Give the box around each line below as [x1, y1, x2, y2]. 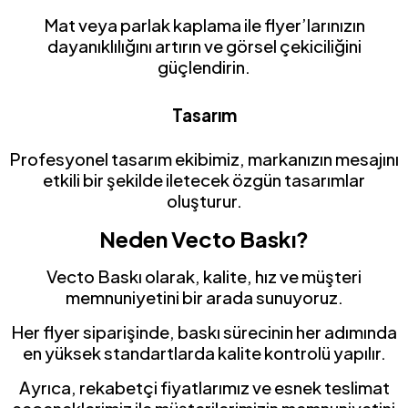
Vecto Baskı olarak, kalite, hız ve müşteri [46, 266, 362, 288]
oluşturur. [166, 190, 242, 212]
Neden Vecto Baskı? [99, 225, 309, 253]
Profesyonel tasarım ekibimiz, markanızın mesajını [9, 148, 399, 170]
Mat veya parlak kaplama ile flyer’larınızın [43, 15, 365, 36]
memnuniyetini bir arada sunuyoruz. [65, 287, 343, 309]
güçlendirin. [158, 56, 250, 78]
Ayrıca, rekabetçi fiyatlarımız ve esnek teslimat [18, 377, 390, 399]
